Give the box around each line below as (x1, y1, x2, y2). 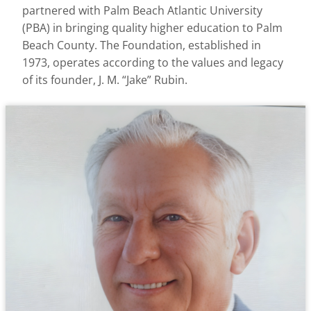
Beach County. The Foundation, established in (22, 37, 261, 53)
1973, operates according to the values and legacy (22, 55, 283, 70)
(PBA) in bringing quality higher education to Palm (22, 20, 283, 35)
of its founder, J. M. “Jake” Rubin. (22, 72, 187, 87)
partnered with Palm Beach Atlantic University (22, 3, 262, 18)
